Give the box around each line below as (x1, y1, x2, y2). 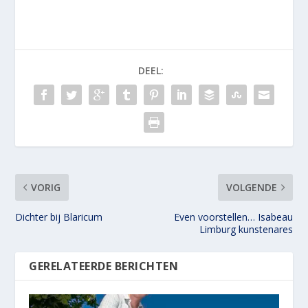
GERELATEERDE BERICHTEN (29, 258, 179, 274)
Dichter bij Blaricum (15, 210, 103, 224)
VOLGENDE (225, 181, 277, 195)
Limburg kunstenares (199, 223, 293, 236)
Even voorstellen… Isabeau (173, 210, 293, 224)
